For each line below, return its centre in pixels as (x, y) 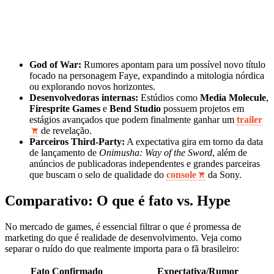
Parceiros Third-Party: (77, 142)
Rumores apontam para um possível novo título (173, 65)
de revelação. (65, 131)
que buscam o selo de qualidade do (98, 175)
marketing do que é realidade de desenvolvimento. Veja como (123, 238)
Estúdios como (169, 98)
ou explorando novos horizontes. (92, 87)
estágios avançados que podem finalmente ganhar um (133, 120)
